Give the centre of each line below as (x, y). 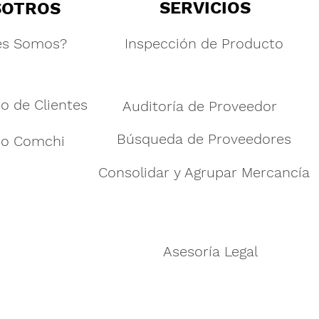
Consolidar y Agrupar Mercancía (204, 172)
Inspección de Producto (204, 43)
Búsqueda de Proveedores (204, 138)
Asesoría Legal (210, 251)
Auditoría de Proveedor (200, 106)
